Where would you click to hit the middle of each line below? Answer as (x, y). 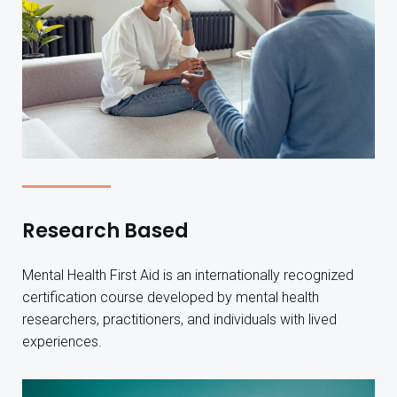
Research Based (105, 231)
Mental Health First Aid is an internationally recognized (188, 276)
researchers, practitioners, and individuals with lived (179, 320)
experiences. (62, 342)
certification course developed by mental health (171, 298)
